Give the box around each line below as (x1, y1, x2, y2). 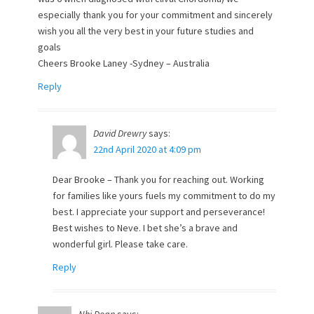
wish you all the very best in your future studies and (38, 25, 254, 37)
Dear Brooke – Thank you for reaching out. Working (53, 173, 264, 186)
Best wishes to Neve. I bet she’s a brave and (53, 221, 238, 234)
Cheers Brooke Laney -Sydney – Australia (38, 57, 210, 69)
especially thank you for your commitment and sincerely (38, 8, 273, 21)
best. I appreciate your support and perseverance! (53, 205, 265, 218)
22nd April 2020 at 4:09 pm (93, 143, 201, 156)
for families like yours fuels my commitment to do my (53, 189, 275, 202)
